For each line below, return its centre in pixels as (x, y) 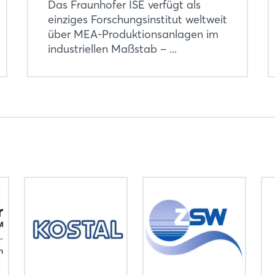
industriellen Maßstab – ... (112, 48)
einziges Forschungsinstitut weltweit (137, 19)
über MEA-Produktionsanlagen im (133, 34)
